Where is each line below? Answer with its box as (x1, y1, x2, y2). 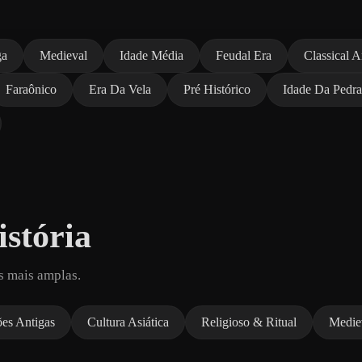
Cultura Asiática (87, 314, 169, 329)
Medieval (40, 48, 87, 62)
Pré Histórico (183, 82, 250, 96)
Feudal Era (216, 48, 271, 62)
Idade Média (120, 48, 183, 62)
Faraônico (6, 82, 57, 96)
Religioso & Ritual (201, 314, 297, 329)
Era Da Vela (89, 82, 151, 96)
